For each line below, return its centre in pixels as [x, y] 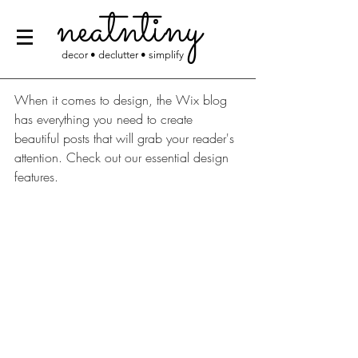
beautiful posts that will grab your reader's [126, 138]
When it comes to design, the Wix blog [123, 100]
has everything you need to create [105, 119]
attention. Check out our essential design [123, 157]
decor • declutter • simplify [124, 55]
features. [38, 177]
